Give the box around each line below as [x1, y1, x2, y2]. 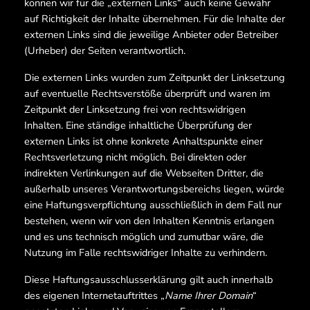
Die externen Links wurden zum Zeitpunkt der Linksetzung [24, 71, 285, 85]
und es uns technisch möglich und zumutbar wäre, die [24, 230, 264, 244]
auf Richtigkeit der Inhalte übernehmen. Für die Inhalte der [24, 12, 285, 26]
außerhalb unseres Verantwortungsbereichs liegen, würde [24, 182, 284, 197]
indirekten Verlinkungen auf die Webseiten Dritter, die [24, 166, 264, 181]
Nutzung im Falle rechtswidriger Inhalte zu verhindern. [24, 246, 267, 260]
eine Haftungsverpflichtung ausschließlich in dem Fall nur [24, 198, 282, 212]
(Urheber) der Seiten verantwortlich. [24, 44, 185, 58]
